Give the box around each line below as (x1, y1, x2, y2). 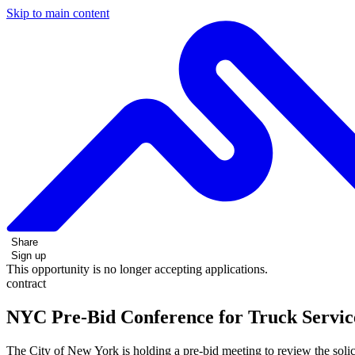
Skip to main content (6, 6, 109, 20)
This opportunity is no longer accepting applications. (6, 261, 268, 276)
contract (6, 276, 46, 290)
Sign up (11, 249, 46, 261)
